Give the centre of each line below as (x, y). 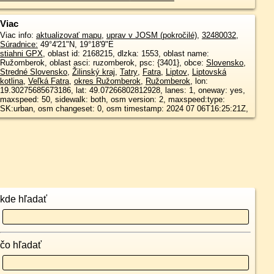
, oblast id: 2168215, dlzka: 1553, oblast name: (62, 54)
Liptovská (209, 72)
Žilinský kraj (93, 72)
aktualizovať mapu (68, 35)
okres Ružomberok (107, 81)
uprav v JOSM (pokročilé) (151, 35)
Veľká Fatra (48, 81)
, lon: (199, 81)
